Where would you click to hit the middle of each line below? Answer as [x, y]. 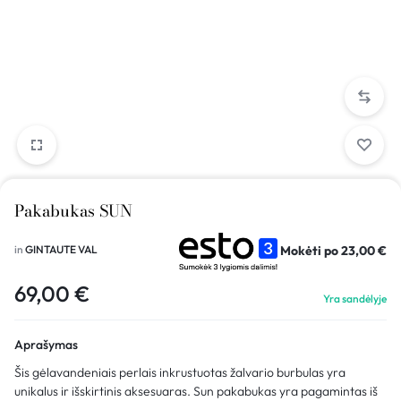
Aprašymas [46, 344]
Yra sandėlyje [355, 298]
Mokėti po [311, 250]
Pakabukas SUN [73, 210]
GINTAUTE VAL [61, 249]
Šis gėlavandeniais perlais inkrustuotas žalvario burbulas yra [180, 372]
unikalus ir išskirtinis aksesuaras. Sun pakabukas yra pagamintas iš [196, 391]
